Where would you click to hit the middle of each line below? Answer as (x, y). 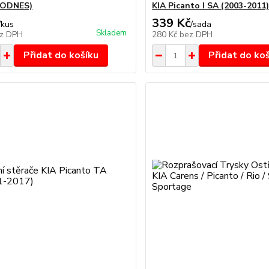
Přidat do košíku (61, 55)
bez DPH (196, 35)
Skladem (112, 33)
